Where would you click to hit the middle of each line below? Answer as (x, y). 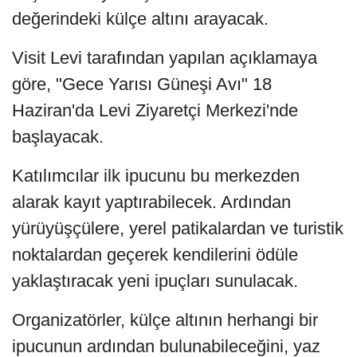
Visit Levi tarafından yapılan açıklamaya (165, 57)
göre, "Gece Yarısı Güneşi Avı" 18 (142, 84)
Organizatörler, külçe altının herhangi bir (165, 320)
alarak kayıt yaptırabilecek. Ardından (151, 202)
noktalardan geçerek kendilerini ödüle (155, 254)
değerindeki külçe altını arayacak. (140, 18)
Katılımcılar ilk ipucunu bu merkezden (156, 175)
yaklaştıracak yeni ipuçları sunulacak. (155, 280)
